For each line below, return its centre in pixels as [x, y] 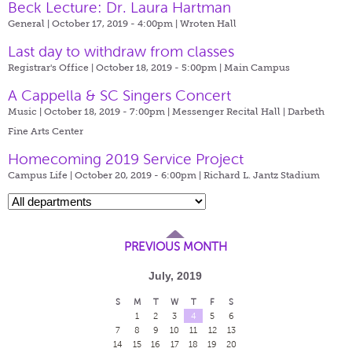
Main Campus [257, 67]
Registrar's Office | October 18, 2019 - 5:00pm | [116, 67]
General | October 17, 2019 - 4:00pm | [94, 23]
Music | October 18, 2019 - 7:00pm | [90, 111]
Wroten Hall [208, 23]
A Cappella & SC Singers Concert [119, 95]
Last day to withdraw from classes [121, 51]
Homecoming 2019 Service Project [126, 159]
